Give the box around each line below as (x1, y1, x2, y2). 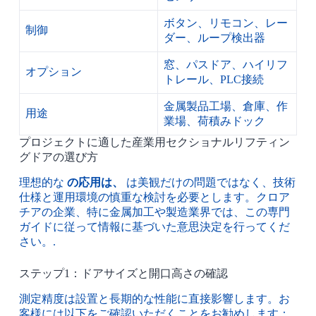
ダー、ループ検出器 (163, 32, 265, 44)
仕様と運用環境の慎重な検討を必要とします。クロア (18, 191, 290, 204)
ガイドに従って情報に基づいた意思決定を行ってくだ (18, 221, 290, 233)
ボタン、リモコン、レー (163, 17, 288, 30)
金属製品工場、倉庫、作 (163, 100, 288, 113)
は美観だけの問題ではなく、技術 (123, 176, 296, 189)
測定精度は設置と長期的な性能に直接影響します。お (18, 292, 290, 305)
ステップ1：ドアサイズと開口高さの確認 (18, 267, 228, 280)
